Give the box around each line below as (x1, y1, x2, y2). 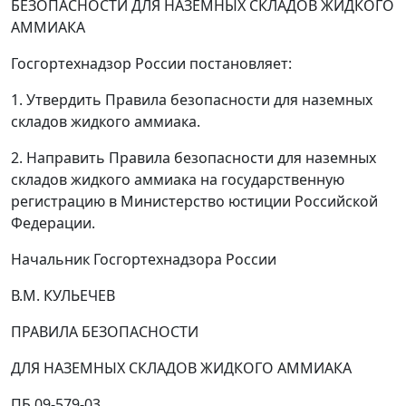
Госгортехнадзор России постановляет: (11, 53, 292, 73)
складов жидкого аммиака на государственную (11, 169, 344, 189)
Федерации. (11, 213, 95, 233)
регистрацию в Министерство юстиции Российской (11, 191, 378, 211)
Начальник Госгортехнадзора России (11, 249, 276, 269)
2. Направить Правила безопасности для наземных (11, 148, 376, 168)
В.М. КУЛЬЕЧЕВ (11, 285, 115, 305)
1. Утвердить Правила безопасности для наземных (11, 90, 372, 110)
